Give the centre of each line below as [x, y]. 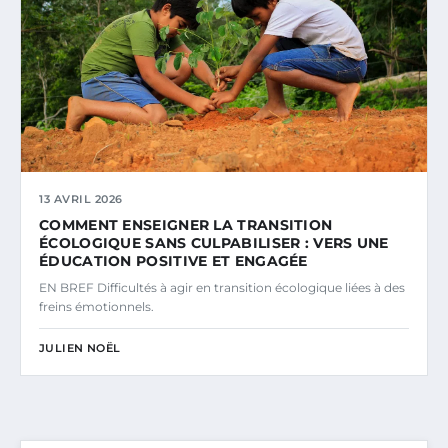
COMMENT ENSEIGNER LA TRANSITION [186, 225]
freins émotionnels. [96, 307]
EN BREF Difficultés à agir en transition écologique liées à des [222, 288]
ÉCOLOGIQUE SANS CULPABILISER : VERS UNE [214, 243]
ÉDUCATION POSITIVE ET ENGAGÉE [173, 261]
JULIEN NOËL [80, 348]
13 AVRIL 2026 [81, 199]
